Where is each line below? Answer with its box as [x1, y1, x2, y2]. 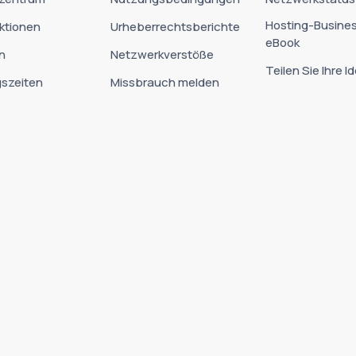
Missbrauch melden [110, 74, 219, 91]
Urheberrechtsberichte [110, 17, 240, 35]
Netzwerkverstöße [110, 45, 214, 63]
